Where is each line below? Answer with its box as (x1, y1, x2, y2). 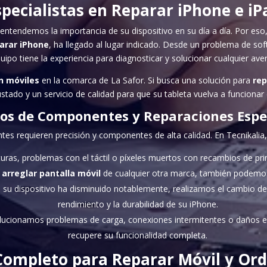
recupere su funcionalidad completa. (68, 229, 207, 241)
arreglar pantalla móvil (2, 167, 101, 179)
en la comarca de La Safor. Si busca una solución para (39, 74, 253, 86)
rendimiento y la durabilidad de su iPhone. (57, 198, 218, 210)
